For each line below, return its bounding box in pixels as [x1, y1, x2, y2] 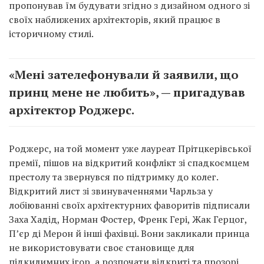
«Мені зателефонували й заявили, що [9, 67, 239, 83]
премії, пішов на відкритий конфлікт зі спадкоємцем [9, 156, 249, 170]
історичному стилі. [9, 27, 94, 41]
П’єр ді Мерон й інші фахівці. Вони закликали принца [9, 227, 249, 240]
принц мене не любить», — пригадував [9, 84, 245, 101]
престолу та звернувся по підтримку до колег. [9, 170, 218, 184]
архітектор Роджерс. [9, 102, 134, 118]
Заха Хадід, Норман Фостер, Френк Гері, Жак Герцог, [9, 213, 247, 226]
